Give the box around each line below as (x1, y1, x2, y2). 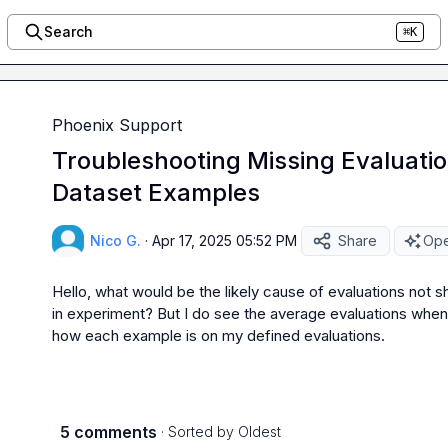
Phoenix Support (52, 115, 182, 135)
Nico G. (90, 232, 141, 249)
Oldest (238, 423, 281, 440)
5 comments (60, 422, 157, 442)
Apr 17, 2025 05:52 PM (152, 232, 297, 249)
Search (43, 23, 93, 40)
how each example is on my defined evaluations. (52, 326, 385, 345)
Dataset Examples (52, 178, 260, 207)
